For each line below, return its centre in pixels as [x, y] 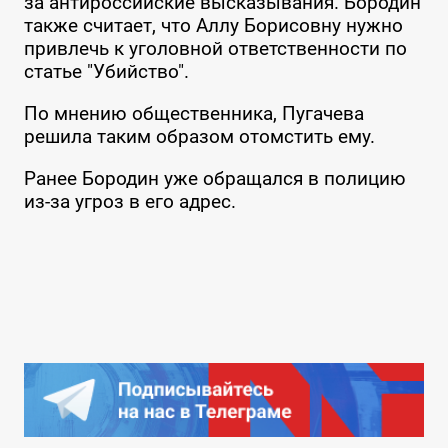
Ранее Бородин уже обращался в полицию [214, 179]
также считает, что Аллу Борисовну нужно [213, 26]
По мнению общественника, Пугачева [193, 114]
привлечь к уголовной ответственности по [215, 49]
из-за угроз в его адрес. [129, 202]
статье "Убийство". [106, 72]
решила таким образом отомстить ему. [199, 137]
